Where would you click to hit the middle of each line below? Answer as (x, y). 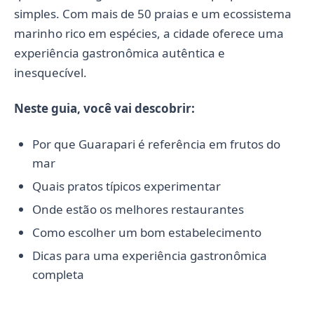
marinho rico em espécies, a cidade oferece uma (149, 33)
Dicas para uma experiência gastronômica (149, 255)
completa (58, 274)
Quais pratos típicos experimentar (126, 186)
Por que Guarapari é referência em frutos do (156, 144)
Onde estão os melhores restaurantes (138, 209)
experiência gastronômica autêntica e (120, 53)
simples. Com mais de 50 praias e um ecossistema (153, 13)
